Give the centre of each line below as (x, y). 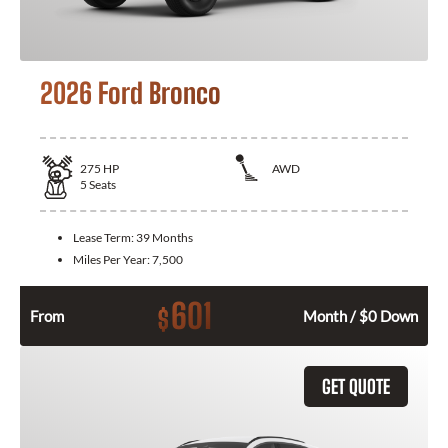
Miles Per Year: (112, 259)
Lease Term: (104, 237)
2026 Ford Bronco (130, 92)
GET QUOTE (356, 386)
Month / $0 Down (360, 315)
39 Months (164, 237)
